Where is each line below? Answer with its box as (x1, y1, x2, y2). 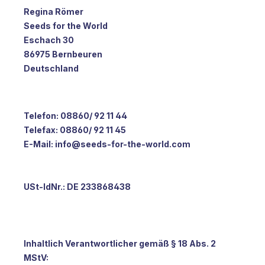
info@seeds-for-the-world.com (55, 138, 190, 149)
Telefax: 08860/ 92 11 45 (24, 124, 126, 135)
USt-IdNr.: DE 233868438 (24, 181, 131, 192)
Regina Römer (24, 6, 83, 17)
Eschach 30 (24, 34, 74, 45)
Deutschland (24, 63, 79, 73)
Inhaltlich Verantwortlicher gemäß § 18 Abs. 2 (24, 238, 216, 248)
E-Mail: (24, 138, 55, 149)
